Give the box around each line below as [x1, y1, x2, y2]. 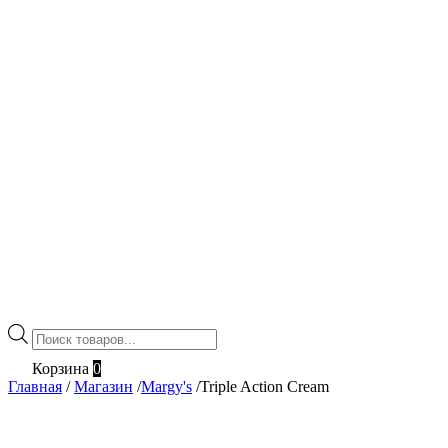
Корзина [32, 359, 89, 377]
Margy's [141, 377, 192, 395]
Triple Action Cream [200, 377, 329, 395]
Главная [8, 377, 62, 395]
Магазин [74, 377, 133, 395]
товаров [31, 341, 85, 358]
